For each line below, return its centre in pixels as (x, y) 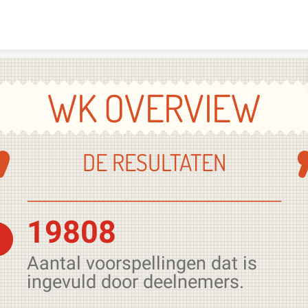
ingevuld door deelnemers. (135, 282)
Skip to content (154, 12)
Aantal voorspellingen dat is (142, 263)
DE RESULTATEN (154, 162)
